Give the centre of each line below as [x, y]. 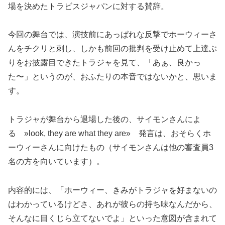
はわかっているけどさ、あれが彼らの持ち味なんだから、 [113, 204]
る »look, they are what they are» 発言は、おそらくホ [109, 134]
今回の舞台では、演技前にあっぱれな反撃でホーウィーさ [113, 35]
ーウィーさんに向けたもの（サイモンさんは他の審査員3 [111, 148]
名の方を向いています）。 [56, 162]
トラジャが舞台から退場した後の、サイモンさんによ [104, 120]
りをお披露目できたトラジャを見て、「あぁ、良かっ [104, 63]
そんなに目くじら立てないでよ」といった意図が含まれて [113, 218]
